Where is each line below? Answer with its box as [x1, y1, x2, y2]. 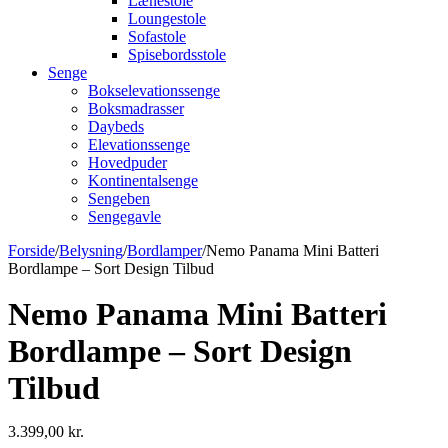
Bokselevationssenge [88, 82, 220, 99]
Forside [8, 242, 55, 259]
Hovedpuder [88, 154, 167, 171]
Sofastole [128, 28, 186, 45]
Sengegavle [88, 208, 161, 225]
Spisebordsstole [128, 46, 226, 63]
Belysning [59, 242, 123, 259]
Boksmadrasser [88, 100, 184, 117]
